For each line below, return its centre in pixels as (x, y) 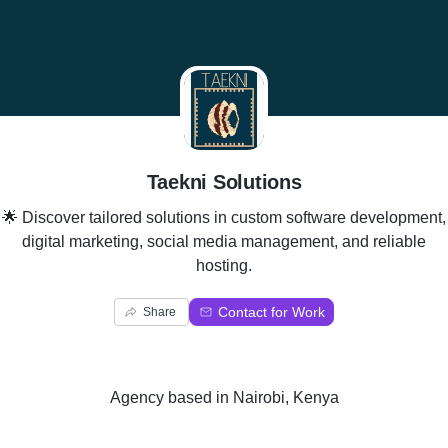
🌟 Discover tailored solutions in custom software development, (224, 217)
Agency (136, 397)
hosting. (224, 265)
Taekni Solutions (224, 182)
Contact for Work (271, 312)
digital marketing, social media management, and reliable (224, 241)
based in (198, 397)
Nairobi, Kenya (285, 397)
